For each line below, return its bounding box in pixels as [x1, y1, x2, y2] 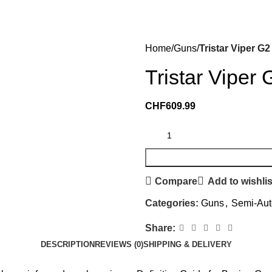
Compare [155, 175, 198, 186]
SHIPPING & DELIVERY [143, 240, 232, 249]
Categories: [145, 198, 199, 208]
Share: [145, 223, 175, 233]
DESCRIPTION [40, 240, 95, 249]
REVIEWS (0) [94, 240, 143, 249]
